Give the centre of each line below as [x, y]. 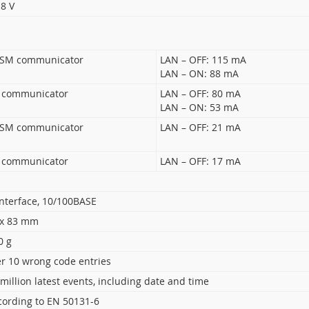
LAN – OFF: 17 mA [200, 161]
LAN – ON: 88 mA [199, 73]
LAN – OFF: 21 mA [200, 127]
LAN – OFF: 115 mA [203, 60]
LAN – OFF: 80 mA [200, 93]
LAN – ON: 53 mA [199, 107]
